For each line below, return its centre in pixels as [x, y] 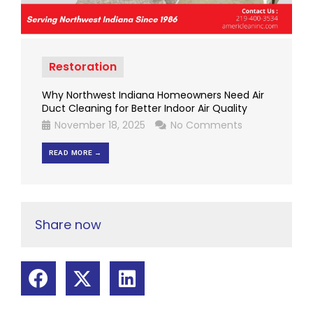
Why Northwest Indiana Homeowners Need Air [153, 95]
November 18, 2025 [100, 125]
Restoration [83, 67]
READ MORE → [75, 153]
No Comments [205, 125]
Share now [68, 225]
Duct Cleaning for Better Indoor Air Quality [145, 109]
